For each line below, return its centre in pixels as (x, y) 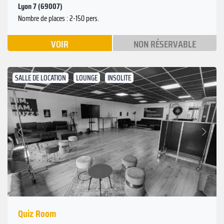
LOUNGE (87, 78)
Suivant (192, 126)
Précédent (35, 137)
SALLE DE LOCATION (40, 78)
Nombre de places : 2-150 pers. (58, 19)
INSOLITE (119, 78)
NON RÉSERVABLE (164, 44)
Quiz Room (37, 214)
